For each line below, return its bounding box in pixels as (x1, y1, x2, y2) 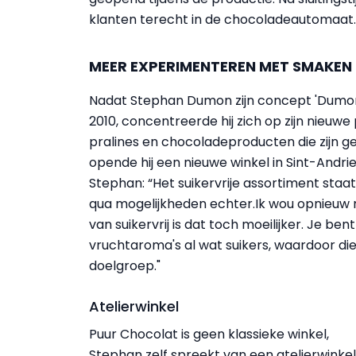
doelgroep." (89, 257, 161, 275)
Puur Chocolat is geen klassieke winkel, (89, 325, 329, 343)
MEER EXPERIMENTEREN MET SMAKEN (89, 56, 352, 76)
